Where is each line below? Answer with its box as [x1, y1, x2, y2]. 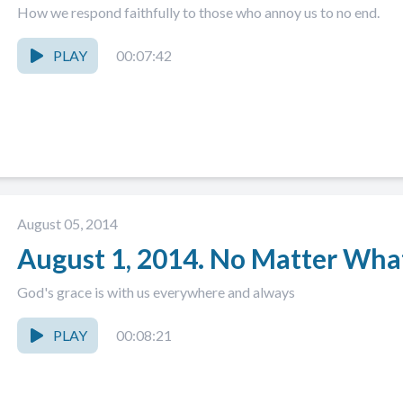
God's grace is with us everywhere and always [17, 283, 295, 300]
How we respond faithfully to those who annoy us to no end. [17, 4, 382, 21]
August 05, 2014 [17, 215, 118, 232]
